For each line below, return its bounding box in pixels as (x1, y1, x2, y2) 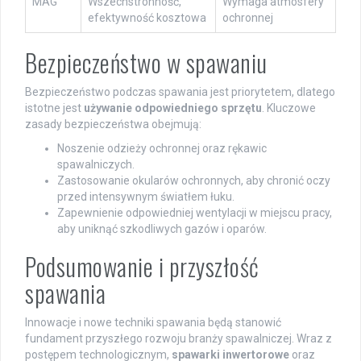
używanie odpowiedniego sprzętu (84, 101, 262, 114)
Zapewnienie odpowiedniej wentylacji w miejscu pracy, (57, 205, 332, 219)
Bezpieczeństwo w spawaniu (25, 44, 268, 81)
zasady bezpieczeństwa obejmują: (25, 117, 201, 131)
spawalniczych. (57, 157, 135, 171)
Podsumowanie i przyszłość (25, 247, 259, 284)
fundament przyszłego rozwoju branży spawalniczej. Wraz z (25, 331, 332, 345)
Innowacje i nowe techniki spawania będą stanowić (25, 315, 281, 329)
